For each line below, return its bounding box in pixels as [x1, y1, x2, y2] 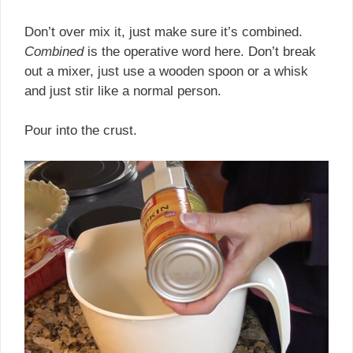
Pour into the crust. [24, 123, 137, 139]
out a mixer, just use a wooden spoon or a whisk [24, 63, 308, 79]
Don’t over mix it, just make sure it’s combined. [24, 24, 303, 39]
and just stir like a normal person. [24, 83, 221, 98]
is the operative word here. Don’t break [84, 43, 316, 59]
